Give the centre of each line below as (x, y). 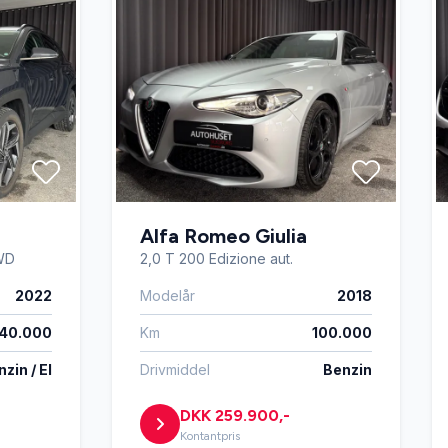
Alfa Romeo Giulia (223, 236)
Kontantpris (210, 436)
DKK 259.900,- (235, 415)
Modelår (167, 295)
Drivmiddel (175, 369)
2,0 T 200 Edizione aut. (216, 258)
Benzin (347, 369)
